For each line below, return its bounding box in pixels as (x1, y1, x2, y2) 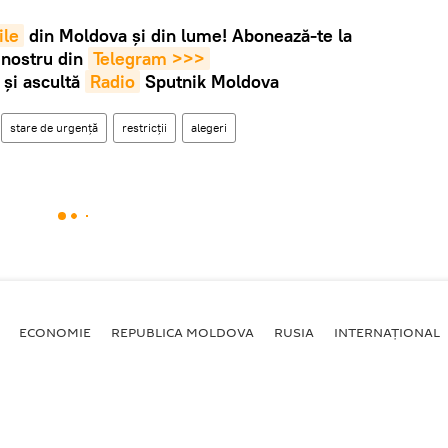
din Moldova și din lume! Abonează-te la (24, 23, 352, 47)
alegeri (191, 119, 227, 135)
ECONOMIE (19, 323, 91, 341)
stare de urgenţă (10, 119, 98, 135)
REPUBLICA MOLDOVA (111, 323, 254, 341)
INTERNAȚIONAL (334, 323, 440, 341)
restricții (122, 119, 167, 135)
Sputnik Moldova (139, 69, 279, 93)
